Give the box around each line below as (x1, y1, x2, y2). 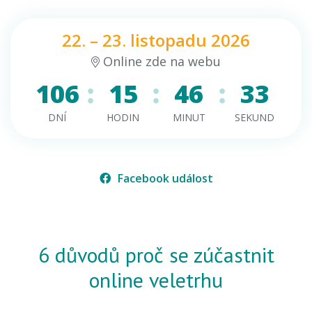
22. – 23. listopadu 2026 (62, 29, 250, 52)
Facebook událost (117, 171, 213, 186)
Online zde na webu (103, 53, 221, 70)
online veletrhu (89, 266, 223, 293)
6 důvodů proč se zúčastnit (38, 241, 274, 268)
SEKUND (235, 111, 275, 124)
